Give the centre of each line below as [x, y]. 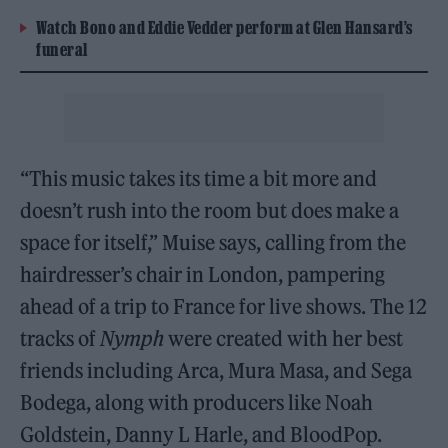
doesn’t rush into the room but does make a [210, 211]
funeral [62, 50]
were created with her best [286, 339]
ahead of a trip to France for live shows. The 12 [224, 307]
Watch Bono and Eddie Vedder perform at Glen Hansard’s [224, 28]
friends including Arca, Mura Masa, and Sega [216, 371]
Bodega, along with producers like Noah [197, 403]
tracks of [60, 339]
